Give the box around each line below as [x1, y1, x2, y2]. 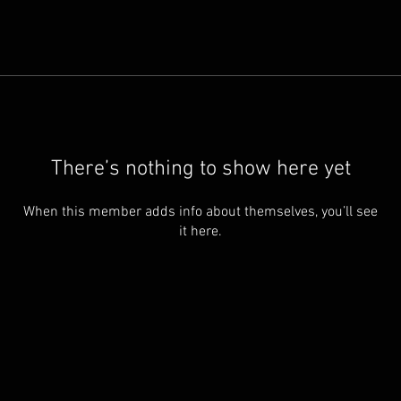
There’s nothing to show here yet [50, 157, 351, 182]
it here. [179, 223, 222, 241]
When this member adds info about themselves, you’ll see [23, 203, 378, 221]
